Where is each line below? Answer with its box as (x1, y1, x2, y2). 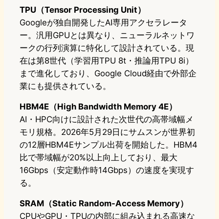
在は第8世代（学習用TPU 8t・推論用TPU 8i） (20, 56, 194, 66)
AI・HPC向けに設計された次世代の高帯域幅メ (20, 114, 194, 125)
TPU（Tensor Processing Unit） (20, 5, 146, 15)
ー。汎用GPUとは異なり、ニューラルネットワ (20, 30, 195, 41)
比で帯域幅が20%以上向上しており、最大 (20, 153, 177, 163)
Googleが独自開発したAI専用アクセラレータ (20, 18, 187, 28)
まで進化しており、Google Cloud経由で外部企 (20, 68, 197, 79)
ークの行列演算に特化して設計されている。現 (20, 43, 194, 53)
